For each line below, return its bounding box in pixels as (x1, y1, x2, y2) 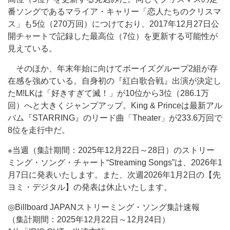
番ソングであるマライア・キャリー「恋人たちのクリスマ (8, 7, 221, 16)
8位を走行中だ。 (8, 126, 70, 135)
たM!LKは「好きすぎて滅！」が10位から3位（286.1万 (8, 89, 209, 98)
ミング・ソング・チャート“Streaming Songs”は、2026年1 (8, 158, 222, 167)
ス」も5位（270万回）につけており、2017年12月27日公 (8, 20, 219, 28)
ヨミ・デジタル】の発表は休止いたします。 (8, 183, 172, 191)
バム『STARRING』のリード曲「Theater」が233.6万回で (8, 113, 222, 122)
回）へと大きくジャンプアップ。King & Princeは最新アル (8, 101, 222, 110)
